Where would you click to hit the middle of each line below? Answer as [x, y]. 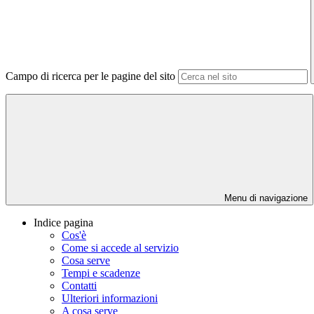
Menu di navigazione [265, 198]
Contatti [79, 286]
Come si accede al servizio [120, 248]
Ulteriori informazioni [110, 299]
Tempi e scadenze [101, 273]
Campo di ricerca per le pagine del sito [90, 76]
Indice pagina [63, 223]
